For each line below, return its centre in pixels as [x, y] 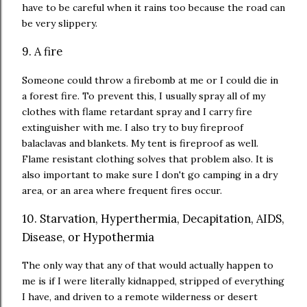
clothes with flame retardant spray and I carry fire [137, 111]
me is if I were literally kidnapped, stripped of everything [153, 281]
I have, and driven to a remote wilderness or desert [140, 297]
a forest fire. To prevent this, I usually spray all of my [144, 96]
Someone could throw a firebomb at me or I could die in [150, 80]
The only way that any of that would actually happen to [148, 266]
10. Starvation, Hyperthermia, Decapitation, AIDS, [153, 218]
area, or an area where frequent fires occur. [122, 190]
